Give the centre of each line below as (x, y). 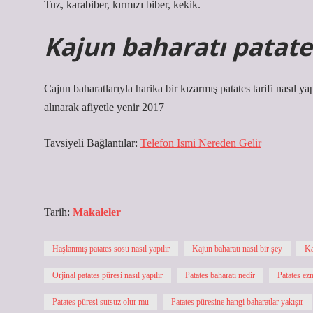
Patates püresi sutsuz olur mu (101, 302)
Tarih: (58, 212)
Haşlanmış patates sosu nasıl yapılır (111, 249)
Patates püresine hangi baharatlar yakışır (237, 302)
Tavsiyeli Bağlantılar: (92, 143)
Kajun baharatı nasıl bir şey (237, 249)
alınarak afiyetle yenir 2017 (104, 107)
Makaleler (97, 212)
